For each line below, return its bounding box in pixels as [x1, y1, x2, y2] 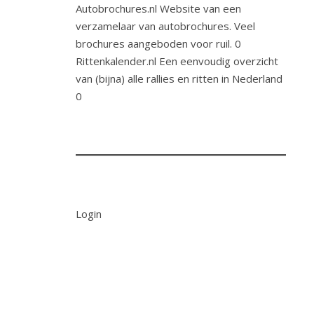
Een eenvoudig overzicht [156, 54, 278, 68]
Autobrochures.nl [76, 1, 157, 15]
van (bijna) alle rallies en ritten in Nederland [76, 71, 282, 86]
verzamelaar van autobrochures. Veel [76, 19, 255, 33]
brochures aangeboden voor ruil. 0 [76, 36, 241, 50]
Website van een [157, 1, 241, 15]
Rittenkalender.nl [76, 54, 156, 68]
